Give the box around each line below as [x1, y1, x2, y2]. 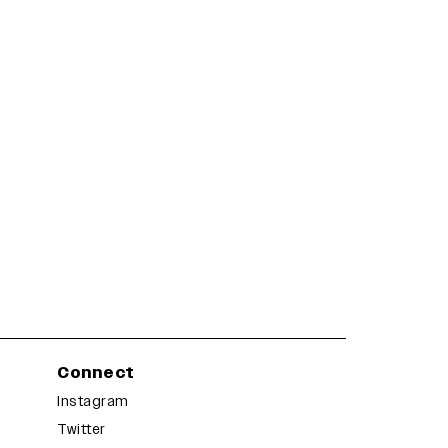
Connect [57, 362, 135, 385]
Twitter [57, 420, 106, 440]
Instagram [57, 392, 129, 412]
